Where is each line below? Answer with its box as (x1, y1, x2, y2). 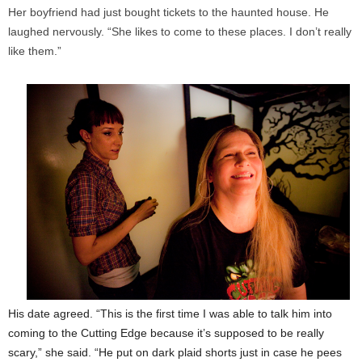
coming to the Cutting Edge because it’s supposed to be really (8, 326, 324, 340)
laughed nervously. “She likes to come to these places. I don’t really (8, 25, 351, 39)
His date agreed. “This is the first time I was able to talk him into (8, 307, 332, 321)
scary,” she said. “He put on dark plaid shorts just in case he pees (8, 346, 342, 360)
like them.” (8, 44, 61, 58)
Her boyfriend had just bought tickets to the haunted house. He (8, 6, 329, 19)
